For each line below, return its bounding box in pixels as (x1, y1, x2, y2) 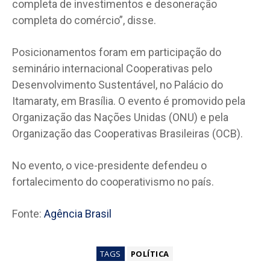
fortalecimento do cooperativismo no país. (12, 175, 214, 188)
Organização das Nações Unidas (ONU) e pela (12, 110, 228, 124)
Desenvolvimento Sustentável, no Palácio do (12, 78, 223, 91)
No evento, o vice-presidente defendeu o (12, 159, 207, 172)
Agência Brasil (44, 207, 111, 220)
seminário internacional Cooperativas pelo (12, 61, 212, 75)
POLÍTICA (130, 248, 169, 259)
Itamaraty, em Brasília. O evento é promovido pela (12, 94, 245, 107)
